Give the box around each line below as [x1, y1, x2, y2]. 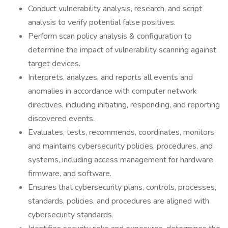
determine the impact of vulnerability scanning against [28, 44, 216, 55]
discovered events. [28, 113, 95, 124]
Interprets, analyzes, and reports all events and [28, 72, 193, 83]
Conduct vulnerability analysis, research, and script [28, 3, 202, 14]
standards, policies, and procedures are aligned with [28, 195, 209, 207]
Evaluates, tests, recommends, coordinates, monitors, [28, 127, 216, 138]
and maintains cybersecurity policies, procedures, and [28, 140, 213, 152]
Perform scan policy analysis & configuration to [28, 31, 192, 42]
